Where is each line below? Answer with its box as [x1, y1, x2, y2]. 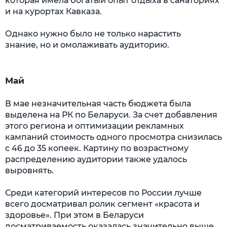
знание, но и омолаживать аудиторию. [5, 40, 169, 50]
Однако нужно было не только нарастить [5, 29, 181, 39]
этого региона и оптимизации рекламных [5, 121, 184, 131]
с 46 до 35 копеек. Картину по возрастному [5, 143, 188, 153]
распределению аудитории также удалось [5, 155, 187, 164]
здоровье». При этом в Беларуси [5, 210, 144, 220]
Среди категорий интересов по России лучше [5, 188, 202, 198]
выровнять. [5, 166, 54, 175]
